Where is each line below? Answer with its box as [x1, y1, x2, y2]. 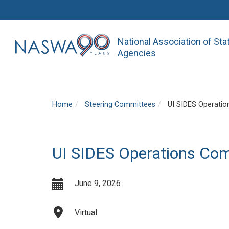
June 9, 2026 [75, 178, 121, 188]
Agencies [118, 47, 156, 58]
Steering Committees [85, 100, 155, 109]
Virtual [75, 207, 97, 217]
